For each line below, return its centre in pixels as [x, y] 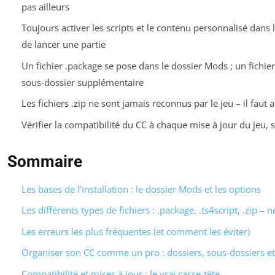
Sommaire [45, 161]
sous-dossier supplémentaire [82, 82]
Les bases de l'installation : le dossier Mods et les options [141, 189]
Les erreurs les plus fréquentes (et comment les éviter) [135, 231]
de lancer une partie [63, 45]
